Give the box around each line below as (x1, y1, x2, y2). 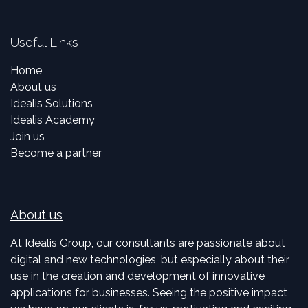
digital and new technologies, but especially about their (10, 252, 289, 266)
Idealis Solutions (10, 96, 93, 110)
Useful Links (10, 34, 78, 49)
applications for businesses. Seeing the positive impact (10, 285, 287, 299)
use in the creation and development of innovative (10, 269, 265, 283)
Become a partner (10, 146, 102, 159)
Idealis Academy (10, 113, 95, 126)
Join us (10, 129, 45, 143)
